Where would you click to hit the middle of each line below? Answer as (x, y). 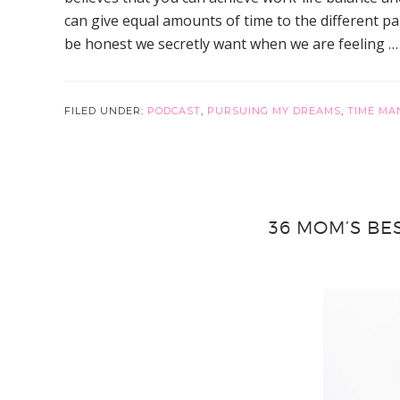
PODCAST (174, 111)
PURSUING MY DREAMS (274, 111)
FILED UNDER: (106, 111)
